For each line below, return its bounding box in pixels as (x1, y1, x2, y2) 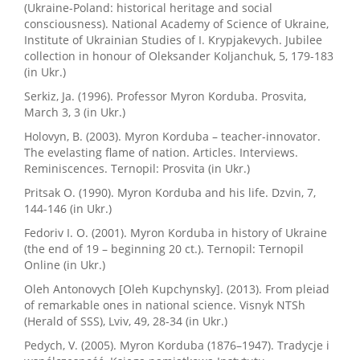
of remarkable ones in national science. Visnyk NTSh (24, 297, 305, 313)
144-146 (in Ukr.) (24, 201, 112, 216)
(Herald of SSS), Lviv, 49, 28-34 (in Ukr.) (24, 313, 227, 329)
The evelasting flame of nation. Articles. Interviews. (24, 145, 298, 160)
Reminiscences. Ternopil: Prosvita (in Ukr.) (24, 161, 250, 176)
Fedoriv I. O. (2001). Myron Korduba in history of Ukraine (24, 225, 327, 240)
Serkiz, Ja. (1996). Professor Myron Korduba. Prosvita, (24, 88, 306, 104)
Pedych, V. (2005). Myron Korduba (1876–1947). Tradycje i (24, 337, 329, 353)
